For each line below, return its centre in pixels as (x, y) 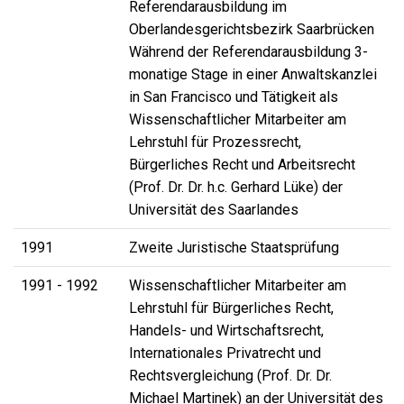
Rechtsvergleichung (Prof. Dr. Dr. (230, 376)
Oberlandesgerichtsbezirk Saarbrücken (252, 30)
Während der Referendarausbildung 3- (248, 52)
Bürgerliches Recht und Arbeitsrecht (242, 165)
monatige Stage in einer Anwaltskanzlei (253, 75)
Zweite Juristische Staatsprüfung (234, 248)
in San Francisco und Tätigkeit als (234, 97)
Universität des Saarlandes (214, 210)
